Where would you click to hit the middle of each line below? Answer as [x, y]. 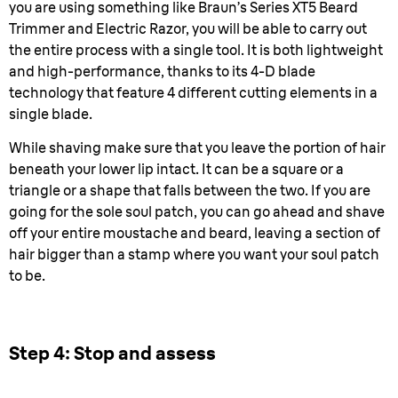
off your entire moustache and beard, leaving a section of [195, 233]
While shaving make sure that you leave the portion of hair [197, 147]
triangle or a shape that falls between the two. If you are [190, 190]
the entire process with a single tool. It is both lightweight [196, 50]
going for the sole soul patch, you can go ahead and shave [197, 211]
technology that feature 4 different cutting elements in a [193, 92]
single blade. [51, 114]
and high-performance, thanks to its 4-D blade [162, 71]
